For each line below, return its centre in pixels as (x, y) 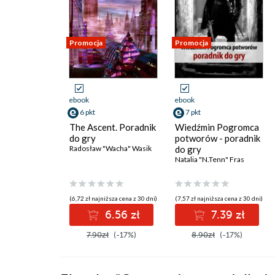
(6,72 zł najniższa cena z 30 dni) (113, 198)
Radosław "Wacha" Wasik (110, 149)
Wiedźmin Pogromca (217, 127)
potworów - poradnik (218, 138)
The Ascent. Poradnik (113, 127)
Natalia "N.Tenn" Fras (210, 160)
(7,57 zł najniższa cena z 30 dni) (219, 198)
